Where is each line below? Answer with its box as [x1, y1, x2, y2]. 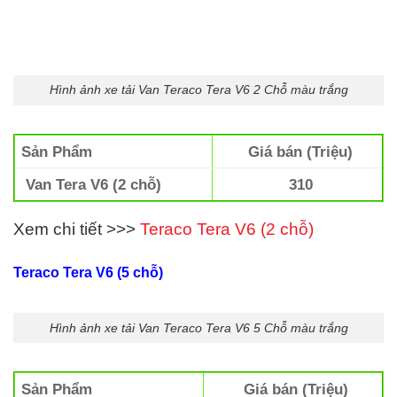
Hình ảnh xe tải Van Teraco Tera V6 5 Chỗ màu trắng [49, 320, 348, 335]
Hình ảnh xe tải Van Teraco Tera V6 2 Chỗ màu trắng [49, 82, 348, 97]
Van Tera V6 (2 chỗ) [21, 175, 162, 194]
